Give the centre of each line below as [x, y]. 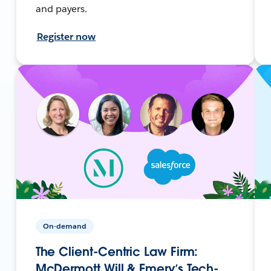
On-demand [64, 226]
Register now [66, 36]
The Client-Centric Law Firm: [117, 251]
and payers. [61, 8]
